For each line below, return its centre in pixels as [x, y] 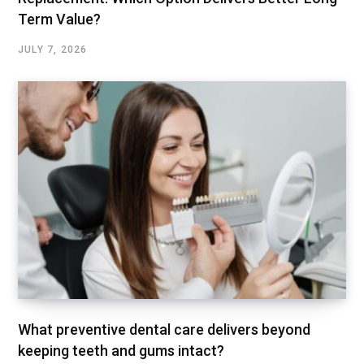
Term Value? [59, 19]
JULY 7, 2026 [53, 50]
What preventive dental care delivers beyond [164, 329]
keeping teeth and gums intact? [121, 350]
